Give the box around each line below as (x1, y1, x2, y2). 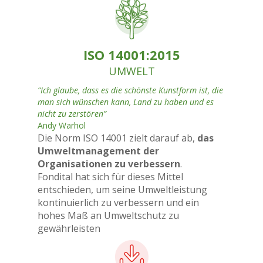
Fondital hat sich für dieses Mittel (38, 170, 183, 183)
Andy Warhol (38, 120, 86, 131)
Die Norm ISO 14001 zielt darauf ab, (38, 131, 197, 144)
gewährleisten (38, 222, 100, 235)
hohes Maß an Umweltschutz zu (38, 209, 179, 222)
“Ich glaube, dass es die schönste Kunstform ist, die (38, 85, 223, 96)
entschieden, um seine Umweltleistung (38, 183, 207, 196)
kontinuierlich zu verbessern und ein (38, 196, 199, 209)
